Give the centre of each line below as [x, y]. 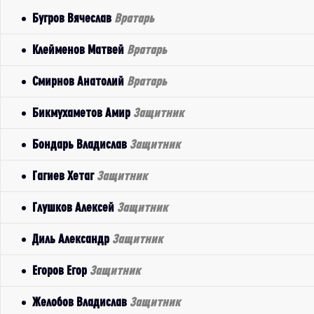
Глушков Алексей [75, 207]
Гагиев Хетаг [64, 176]
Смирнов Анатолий [80, 81]
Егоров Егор [61, 270]
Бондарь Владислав [81, 144]
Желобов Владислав [81, 302]
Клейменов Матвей [80, 49]
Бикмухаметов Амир [83, 112]
